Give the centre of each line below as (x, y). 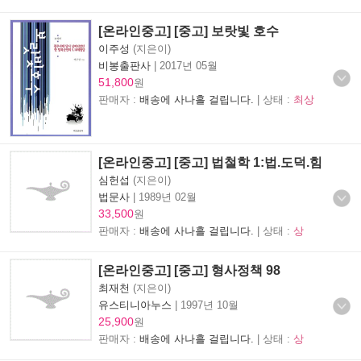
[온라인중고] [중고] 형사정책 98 (189, 270)
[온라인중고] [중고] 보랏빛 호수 (189, 31)
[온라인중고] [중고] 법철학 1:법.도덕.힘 (210, 162)
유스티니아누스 (135, 305)
